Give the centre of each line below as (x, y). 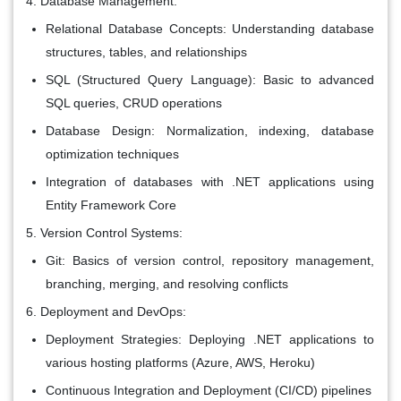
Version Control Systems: (111, 232)
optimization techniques (112, 154)
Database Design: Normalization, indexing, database (210, 130)
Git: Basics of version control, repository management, (210, 260)
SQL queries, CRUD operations (134, 102)
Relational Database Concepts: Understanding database (210, 28)
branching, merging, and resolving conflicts (167, 283)
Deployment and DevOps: (113, 311)
